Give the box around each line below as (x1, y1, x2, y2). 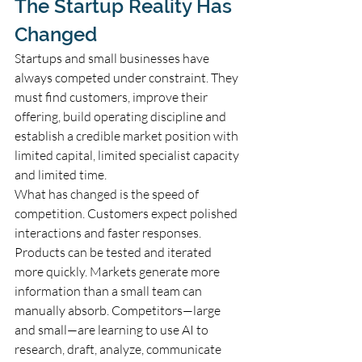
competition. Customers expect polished (15, 204, 240, 221)
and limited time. (15, 166, 107, 183)
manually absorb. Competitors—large (15, 301, 223, 318)
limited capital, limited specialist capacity (15, 146, 242, 163)
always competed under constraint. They (15, 69, 241, 86)
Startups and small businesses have (15, 49, 212, 66)
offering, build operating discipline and (15, 107, 229, 124)
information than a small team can (15, 282, 204, 299)
